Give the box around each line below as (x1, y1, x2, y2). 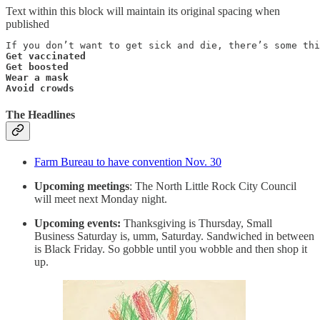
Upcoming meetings (34, 180, 129, 193)
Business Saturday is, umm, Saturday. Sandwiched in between (34, 230, 314, 243)
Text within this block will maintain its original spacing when (6, 4, 280, 17)
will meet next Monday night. (34, 193, 167, 206)
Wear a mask (6, 71, 69, 83)
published (6, 17, 49, 30)
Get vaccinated (6, 50, 86, 61)
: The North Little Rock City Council (129, 180, 296, 193)
